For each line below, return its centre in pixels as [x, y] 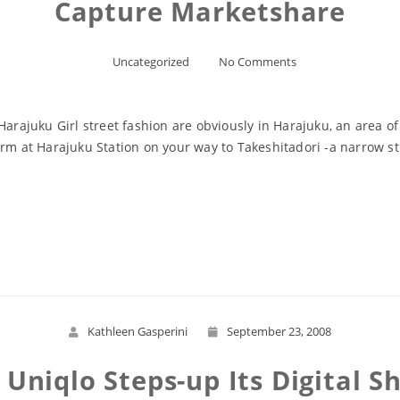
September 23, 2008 [279, 331]
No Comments [258, 62]
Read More [200, 233]
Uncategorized [151, 62]
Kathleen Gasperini [137, 331]
